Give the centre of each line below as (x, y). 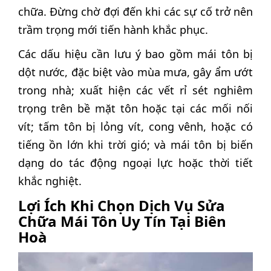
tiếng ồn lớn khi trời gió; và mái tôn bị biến (135, 145)
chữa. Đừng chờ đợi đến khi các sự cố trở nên (135, 12)
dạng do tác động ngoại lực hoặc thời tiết (135, 163)
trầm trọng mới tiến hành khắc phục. (113, 30)
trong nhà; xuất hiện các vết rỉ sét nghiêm (135, 90)
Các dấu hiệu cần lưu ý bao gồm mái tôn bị (135, 54)
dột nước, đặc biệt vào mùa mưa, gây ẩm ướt (135, 72)
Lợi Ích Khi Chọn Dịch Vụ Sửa (122, 205)
